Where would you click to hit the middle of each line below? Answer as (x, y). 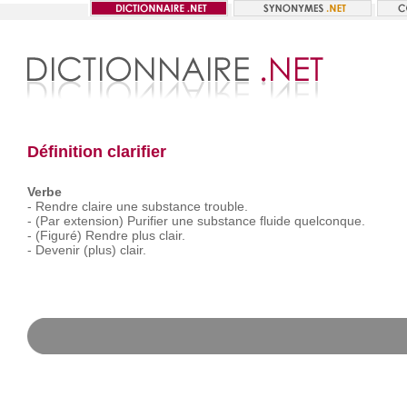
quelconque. (329, 221)
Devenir (57, 250)
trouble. (226, 206)
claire (97, 206)
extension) (93, 221)
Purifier (147, 221)
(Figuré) (58, 235)
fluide (275, 221)
